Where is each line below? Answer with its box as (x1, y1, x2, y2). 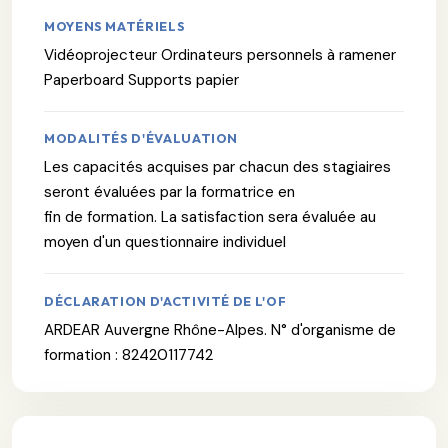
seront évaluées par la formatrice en (44, 182, 295, 203)
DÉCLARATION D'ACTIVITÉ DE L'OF (44, 292, 287, 309)
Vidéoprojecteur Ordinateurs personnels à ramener (44, 45, 396, 65)
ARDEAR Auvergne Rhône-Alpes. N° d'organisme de (44, 319, 396, 340)
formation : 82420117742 (44, 344, 213, 365)
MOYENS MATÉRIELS (44, 17, 186, 34)
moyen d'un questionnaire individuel (44, 232, 286, 253)
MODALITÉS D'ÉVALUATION (44, 130, 239, 147)
